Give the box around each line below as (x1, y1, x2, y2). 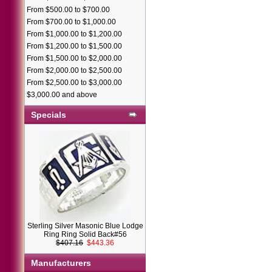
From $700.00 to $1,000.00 (27, 18, 116, 26)
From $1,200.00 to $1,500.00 (27, 42, 122, 50)
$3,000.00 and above (27, 90, 97, 99)
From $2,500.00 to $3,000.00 (27, 78, 122, 87)
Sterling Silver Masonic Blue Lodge (27, 222, 143, 230)
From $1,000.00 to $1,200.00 (27, 30, 122, 38)
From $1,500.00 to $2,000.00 (27, 54, 122, 63)
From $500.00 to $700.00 (27, 5, 110, 14)
